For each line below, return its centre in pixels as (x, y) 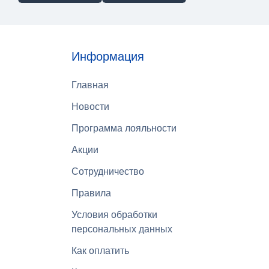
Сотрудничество (108, 171)
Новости (90, 107)
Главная (90, 85)
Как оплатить (100, 251)
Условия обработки (114, 215)
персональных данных (122, 229)
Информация (108, 56)
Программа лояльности (124, 128)
